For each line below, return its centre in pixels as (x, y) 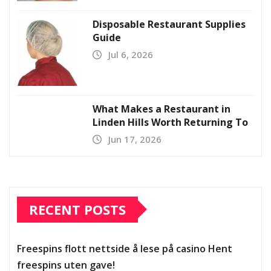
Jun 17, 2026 (135, 139)
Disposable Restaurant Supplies (169, 24)
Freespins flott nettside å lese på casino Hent (125, 248)
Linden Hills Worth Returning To (170, 122)
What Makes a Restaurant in (162, 109)
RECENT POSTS (77, 209)
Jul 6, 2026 (131, 54)
